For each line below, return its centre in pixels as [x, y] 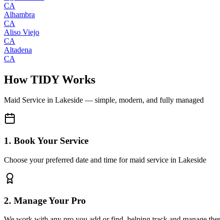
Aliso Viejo [22, 32]
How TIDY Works [50, 79]
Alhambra [19, 14]
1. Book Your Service [46, 141]
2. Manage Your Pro [45, 200]
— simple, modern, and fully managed [143, 100]
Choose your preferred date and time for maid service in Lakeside [105, 160]
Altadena [18, 50]
